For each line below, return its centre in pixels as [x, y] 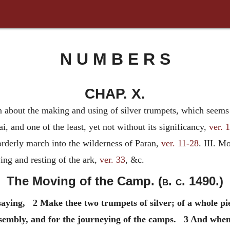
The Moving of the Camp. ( [84, 181]
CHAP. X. [115, 94]
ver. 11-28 [180, 143]
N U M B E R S [115, 59]
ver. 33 [112, 160]
